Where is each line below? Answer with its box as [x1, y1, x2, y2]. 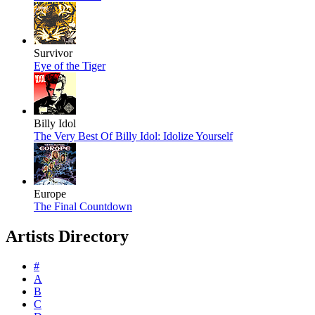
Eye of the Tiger [34, 60, 105, 72]
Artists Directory [6, 227, 129, 246]
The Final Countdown [34, 200, 132, 213]
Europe [34, 188, 66, 200]
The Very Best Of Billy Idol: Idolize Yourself [34, 130, 233, 143]
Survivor [34, 47, 72, 60]
